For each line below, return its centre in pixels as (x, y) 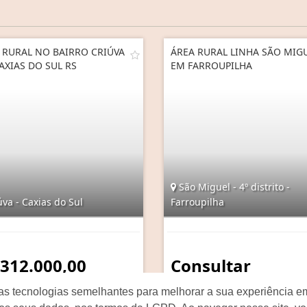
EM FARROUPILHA (211, 65)
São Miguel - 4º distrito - (233, 186)
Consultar (211, 265)
